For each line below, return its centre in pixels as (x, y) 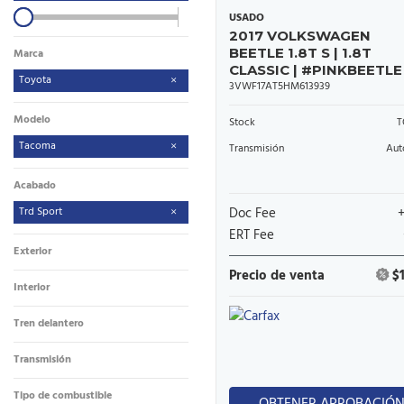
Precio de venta (277, 276)
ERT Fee (252, 235)
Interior (32, 288)
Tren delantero (49, 324)
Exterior (32, 252)
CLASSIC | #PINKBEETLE (316, 70)
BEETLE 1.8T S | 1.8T (300, 53)
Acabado (35, 186)
